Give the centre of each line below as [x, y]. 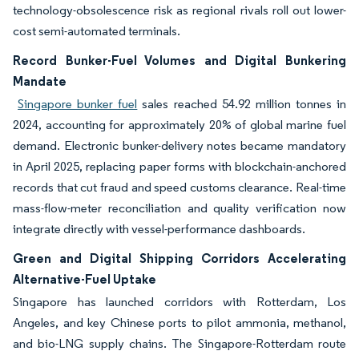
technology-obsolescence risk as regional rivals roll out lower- [179, 10]
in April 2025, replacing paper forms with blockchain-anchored [179, 166]
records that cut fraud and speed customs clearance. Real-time [179, 187]
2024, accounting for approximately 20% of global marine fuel [179, 125]
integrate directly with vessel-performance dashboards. [159, 229]
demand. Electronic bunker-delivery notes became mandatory [179, 145]
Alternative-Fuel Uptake [85, 279]
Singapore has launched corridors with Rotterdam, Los [179, 302]
